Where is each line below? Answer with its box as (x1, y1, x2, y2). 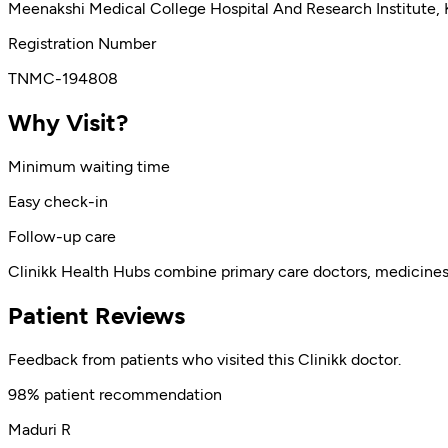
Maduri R (8, 419, 71, 439)
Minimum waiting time (8, 157, 170, 177)
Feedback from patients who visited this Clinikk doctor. (8, 349, 401, 369)
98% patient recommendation (8, 384, 222, 404)
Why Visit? (8, 108, 128, 138)
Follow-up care (8, 227, 116, 247)
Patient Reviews (8, 300, 185, 330)
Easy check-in (8, 192, 108, 212)
